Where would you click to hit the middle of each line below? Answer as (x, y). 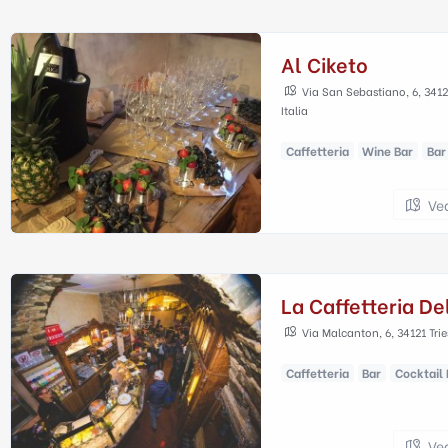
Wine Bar (388, 150)
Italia (294, 110)
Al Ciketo (324, 63)
